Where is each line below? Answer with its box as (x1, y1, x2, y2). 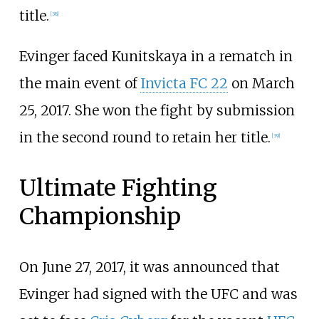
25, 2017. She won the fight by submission (19, 102, 295, 120)
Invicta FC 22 (140, 75, 228, 93)
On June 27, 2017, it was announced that (19, 258, 280, 276)
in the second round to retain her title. (19, 129, 271, 147)
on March (227, 75, 295, 93)
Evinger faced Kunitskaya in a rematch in (19, 48, 293, 66)
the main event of (19, 75, 140, 93)
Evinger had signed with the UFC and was (19, 286, 298, 303)
